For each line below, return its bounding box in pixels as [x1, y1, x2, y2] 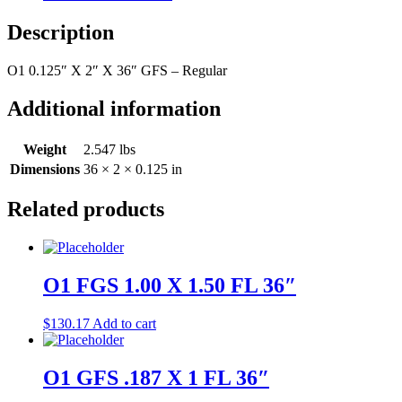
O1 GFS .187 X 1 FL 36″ [43, 366, 269, 390]
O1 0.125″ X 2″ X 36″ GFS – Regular [7, 62, 227, 78]
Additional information [7, 96, 221, 120]
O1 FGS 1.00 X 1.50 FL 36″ [43, 274, 296, 298]
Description [7, 20, 114, 44]
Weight [23, 141, 66, 157]
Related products [7, 197, 164, 222]
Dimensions [10, 161, 80, 177]
